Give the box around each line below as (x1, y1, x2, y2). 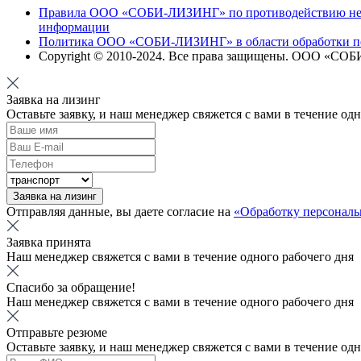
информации (39, 19, 110, 34)
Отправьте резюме (6, 325, 107, 339)
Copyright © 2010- (39, 48, 136, 63)
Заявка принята (6, 234, 91, 249)
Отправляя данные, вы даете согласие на (6, 204, 234, 218)
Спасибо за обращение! (6, 280, 135, 294)
